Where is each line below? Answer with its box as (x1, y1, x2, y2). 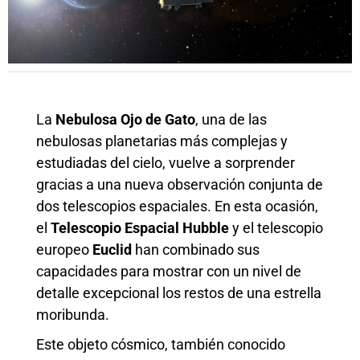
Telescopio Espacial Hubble (51, 219, 229, 236)
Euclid (92, 240, 132, 258)
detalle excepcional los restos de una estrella (36, 284, 321, 301)
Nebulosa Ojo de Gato (55, 110, 195, 128)
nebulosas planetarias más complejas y (36, 132, 288, 149)
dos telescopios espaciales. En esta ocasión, (36, 197, 318, 215)
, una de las (195, 110, 267, 128)
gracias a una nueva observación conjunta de (36, 175, 323, 193)
